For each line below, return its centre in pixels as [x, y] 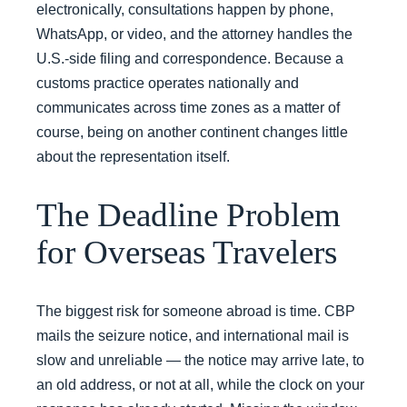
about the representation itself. [133, 156]
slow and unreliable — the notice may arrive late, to [200, 360]
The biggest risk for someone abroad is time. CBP [196, 311]
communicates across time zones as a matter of [188, 107]
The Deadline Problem [189, 215]
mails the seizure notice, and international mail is [193, 335]
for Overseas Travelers [187, 253]
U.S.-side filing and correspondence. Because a [190, 58]
